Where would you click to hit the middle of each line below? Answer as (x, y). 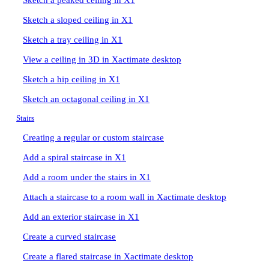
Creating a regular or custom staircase (93, 138)
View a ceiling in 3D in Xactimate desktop (102, 59)
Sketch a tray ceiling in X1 (73, 40)
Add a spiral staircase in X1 (74, 157)
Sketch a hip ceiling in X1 (71, 79)
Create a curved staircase (69, 237)
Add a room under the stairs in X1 (87, 177)
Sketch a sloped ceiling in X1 (78, 20)
